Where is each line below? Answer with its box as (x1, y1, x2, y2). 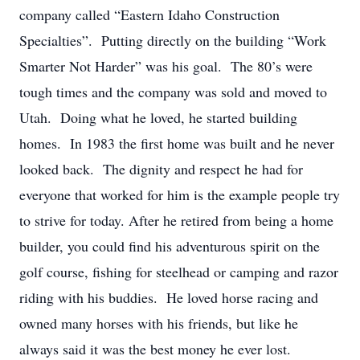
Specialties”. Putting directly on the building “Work (19, 31, 326, 50)
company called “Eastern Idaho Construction (19, 5, 280, 24)
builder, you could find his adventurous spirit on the (19, 236, 320, 256)
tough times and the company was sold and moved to (19, 82, 327, 101)
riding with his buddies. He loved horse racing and (19, 288, 318, 307)
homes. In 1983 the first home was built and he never (19, 133, 334, 153)
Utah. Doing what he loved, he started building (19, 108, 297, 127)
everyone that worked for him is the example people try (19, 185, 340, 204)
